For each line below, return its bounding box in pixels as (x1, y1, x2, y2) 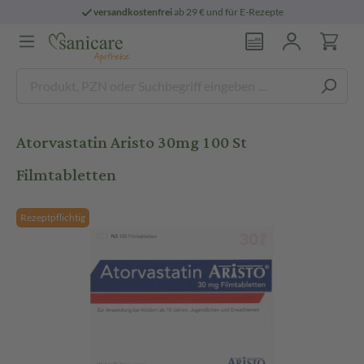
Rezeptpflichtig (20, 211, 85, 223)
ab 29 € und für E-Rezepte (172, 6, 284, 18)
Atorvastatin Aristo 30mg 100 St (16, 127, 247, 158)
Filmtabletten (16, 159, 116, 191)
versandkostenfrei (93, 6, 173, 18)
